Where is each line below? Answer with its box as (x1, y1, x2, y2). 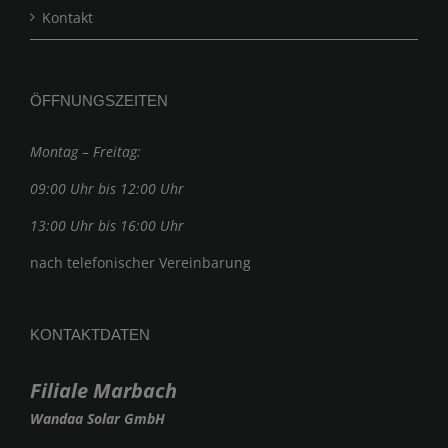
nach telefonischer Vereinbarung (30, 252, 251, 272)
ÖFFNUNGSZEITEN (30, 91, 168, 109)
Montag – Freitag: (30, 141, 141, 161)
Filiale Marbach (30, 376, 177, 404)
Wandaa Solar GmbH (30, 408, 165, 428)
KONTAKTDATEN (30, 325, 150, 343)
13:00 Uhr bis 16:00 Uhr (30, 215, 184, 235)
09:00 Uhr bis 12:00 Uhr (30, 178, 184, 198)
